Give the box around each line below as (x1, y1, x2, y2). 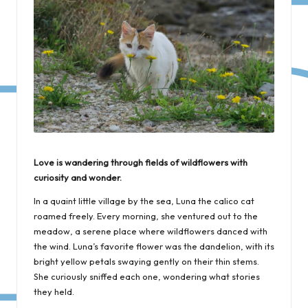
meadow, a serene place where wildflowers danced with (34, 225, 267, 236)
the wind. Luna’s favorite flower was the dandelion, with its (34, 240, 274, 252)
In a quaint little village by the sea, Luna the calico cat (34, 195, 254, 206)
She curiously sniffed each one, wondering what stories (34, 270, 260, 282)
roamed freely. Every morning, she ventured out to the (34, 210, 258, 221)
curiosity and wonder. (34, 171, 122, 183)
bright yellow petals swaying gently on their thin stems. (34, 255, 259, 267)
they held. (34, 285, 74, 297)
